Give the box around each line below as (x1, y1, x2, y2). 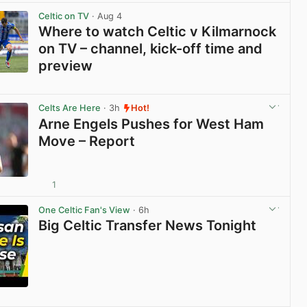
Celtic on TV (38, 11, 90, 22)
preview (38, 58, 93, 75)
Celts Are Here (38, 103, 101, 114)
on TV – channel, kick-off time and (38, 40, 263, 58)
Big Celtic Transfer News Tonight (38, 217, 257, 234)
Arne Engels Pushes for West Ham (38, 115, 265, 132)
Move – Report (38, 132, 136, 149)
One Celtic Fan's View (38, 204, 131, 215)
